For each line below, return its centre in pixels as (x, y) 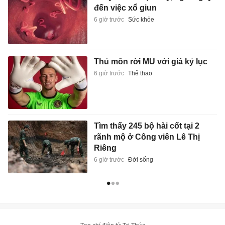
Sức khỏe (141, 19)
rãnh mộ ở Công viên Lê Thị (147, 137)
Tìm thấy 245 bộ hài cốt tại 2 (146, 126)
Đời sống (140, 160)
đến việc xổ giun (125, 8)
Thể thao (140, 73)
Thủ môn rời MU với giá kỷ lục (150, 61)
